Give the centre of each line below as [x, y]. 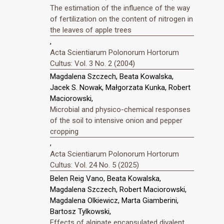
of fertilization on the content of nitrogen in [121, 19]
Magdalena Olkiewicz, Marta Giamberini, [114, 201]
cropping [64, 132]
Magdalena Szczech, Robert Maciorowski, [118, 190]
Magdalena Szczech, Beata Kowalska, [112, 77]
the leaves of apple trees [91, 30]
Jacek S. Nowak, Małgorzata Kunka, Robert [120, 88]
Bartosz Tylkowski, [80, 212]
